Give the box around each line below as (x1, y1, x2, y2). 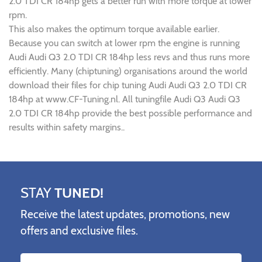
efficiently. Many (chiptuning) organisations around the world (9, 65, 247, 77)
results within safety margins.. (9, 122, 125, 133)
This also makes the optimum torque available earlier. (9, 23, 219, 35)
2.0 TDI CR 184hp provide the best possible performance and (9, 108, 252, 119)
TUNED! (54, 184, 104, 201)
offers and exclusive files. (20, 223, 138, 237)
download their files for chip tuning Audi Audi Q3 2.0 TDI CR (9, 80, 247, 91)
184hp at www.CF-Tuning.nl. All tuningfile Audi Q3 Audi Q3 (9, 94, 240, 105)
